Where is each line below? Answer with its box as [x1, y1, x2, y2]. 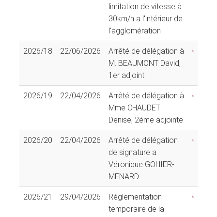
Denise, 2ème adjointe [108, 115, 183, 124]
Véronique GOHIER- [108, 159, 174, 169]
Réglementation [108, 192, 162, 201]
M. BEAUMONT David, [108, 58, 181, 68]
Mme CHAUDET [108, 103, 160, 112]
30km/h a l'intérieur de [108, 14, 183, 23]
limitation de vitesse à [108, 1, 182, 11]
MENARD [108, 171, 139, 181]
